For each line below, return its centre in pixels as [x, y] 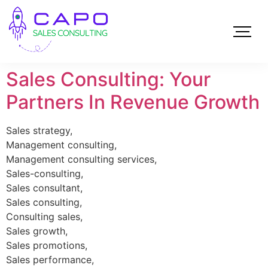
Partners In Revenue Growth [133, 102]
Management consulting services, [81, 159]
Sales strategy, [39, 131]
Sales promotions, [47, 246]
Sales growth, [37, 231]
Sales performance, [50, 260]
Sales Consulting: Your [108, 80]
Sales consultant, [44, 188]
